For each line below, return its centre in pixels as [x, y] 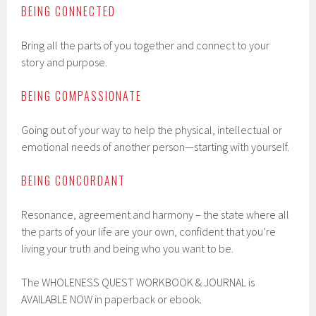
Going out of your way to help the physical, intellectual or [152, 130]
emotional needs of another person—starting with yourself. [156, 147]
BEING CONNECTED [69, 11]
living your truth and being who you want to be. [128, 248]
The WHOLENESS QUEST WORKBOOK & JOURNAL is [138, 282]
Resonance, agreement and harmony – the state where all [156, 214]
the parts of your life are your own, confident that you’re [149, 231]
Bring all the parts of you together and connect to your [146, 45]
